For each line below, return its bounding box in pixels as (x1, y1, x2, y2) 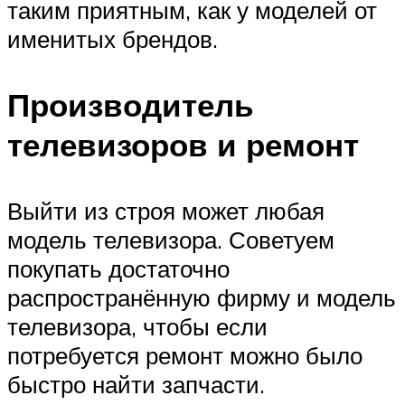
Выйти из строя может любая (7, 196, 325, 226)
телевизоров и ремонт (7, 124, 359, 165)
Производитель (7, 84, 254, 125)
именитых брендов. (7, 24, 218, 53)
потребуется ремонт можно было (7, 341, 363, 371)
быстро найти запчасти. (7, 370, 265, 400)
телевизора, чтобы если (7, 312, 268, 342)
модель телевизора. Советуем (7, 225, 334, 255)
